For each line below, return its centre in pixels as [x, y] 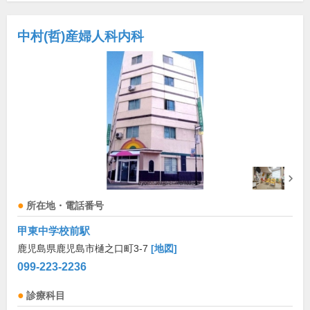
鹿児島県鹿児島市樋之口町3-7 [84, 248]
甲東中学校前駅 [54, 231]
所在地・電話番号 [65, 206]
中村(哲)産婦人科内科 [81, 36]
